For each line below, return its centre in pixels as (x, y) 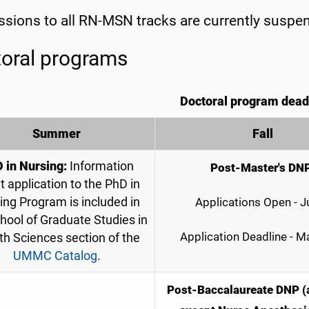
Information (100, 167)
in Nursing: (35, 167)
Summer (57, 134)
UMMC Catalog (55, 256)
